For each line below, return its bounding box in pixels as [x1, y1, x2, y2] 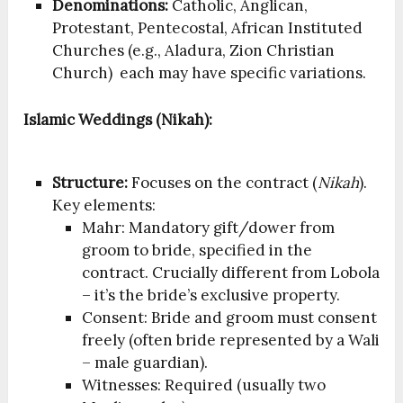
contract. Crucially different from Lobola [81, 263, 380, 283]
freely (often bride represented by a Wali [81, 330, 380, 351]
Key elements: [52, 195, 157, 216]
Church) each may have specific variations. [52, 62, 367, 83]
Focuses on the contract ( [128, 173, 318, 193]
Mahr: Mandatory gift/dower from [81, 218, 335, 238]
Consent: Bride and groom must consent [81, 308, 377, 328]
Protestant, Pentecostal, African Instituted [52, 17, 363, 38]
